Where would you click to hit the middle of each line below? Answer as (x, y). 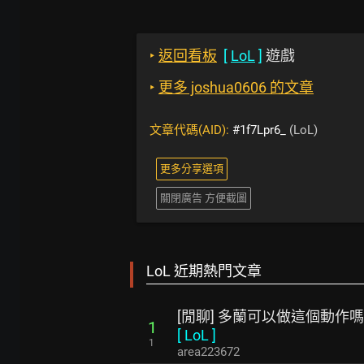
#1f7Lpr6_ (259, 130)
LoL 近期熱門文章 (204, 271)
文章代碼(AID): (191, 130)
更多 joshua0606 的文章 (236, 87)
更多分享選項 (192, 169)
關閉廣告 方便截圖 (204, 198)
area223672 (208, 352)
